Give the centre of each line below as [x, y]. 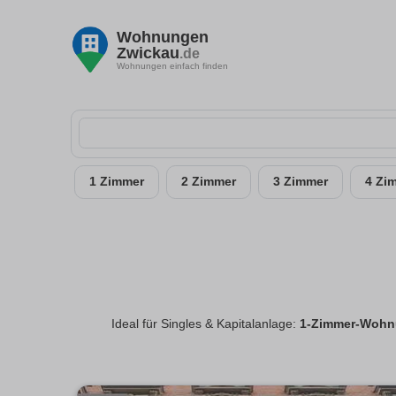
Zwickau [148, 53]
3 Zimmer [301, 182]
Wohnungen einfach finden [172, 65]
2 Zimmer [209, 182]
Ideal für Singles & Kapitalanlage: [205, 324]
